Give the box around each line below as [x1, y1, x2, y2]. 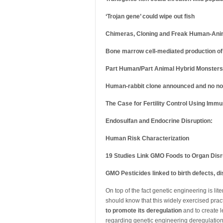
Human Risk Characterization [106, 135, 189, 142]
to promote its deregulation [106, 207, 182, 214]
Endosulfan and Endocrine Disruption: [106, 117, 213, 124]
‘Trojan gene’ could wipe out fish [106, 13, 195, 20]
